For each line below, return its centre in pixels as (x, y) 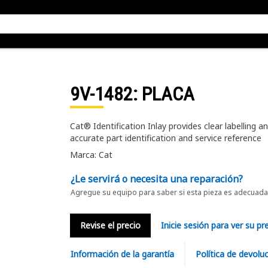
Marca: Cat (91, 155)
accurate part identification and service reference (165, 138)
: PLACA (163, 94)
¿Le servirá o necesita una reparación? (156, 179)
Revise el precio (110, 225)
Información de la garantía (122, 254)
